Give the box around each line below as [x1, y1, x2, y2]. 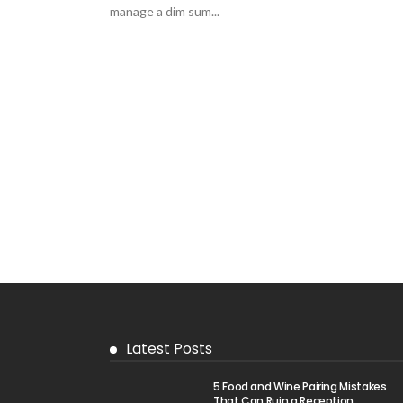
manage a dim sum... [110, 4, 219, 20]
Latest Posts [126, 337, 212, 359]
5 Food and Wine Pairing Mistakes [213, 378, 387, 394]
